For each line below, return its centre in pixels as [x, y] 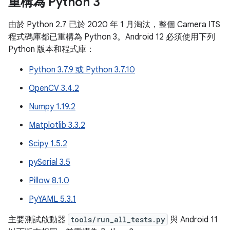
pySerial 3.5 [50, 162]
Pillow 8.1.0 [49, 181]
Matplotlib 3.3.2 [57, 125]
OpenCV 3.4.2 [54, 88]
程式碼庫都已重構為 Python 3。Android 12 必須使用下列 [112, 37]
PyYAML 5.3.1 [52, 199]
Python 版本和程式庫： [51, 49]
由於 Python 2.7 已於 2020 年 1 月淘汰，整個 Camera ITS [114, 25]
